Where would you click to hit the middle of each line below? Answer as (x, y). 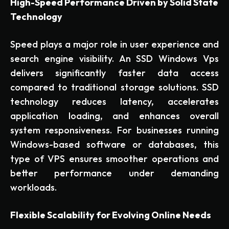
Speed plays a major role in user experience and (114, 44)
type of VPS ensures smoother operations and (114, 158)
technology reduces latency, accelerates (114, 101)
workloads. (33, 187)
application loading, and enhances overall (114, 116)
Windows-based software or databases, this (114, 144)
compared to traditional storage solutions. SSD (114, 87)
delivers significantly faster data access (114, 73)
